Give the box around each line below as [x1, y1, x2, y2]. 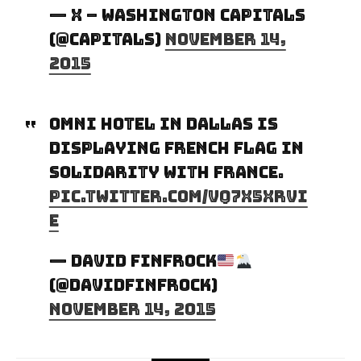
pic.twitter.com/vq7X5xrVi [48, 185, 308, 207]
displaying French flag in [48, 137, 304, 159]
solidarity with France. [48, 161, 284, 183]
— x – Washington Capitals [48, 4, 305, 26]
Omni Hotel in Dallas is [48, 113, 278, 135]
